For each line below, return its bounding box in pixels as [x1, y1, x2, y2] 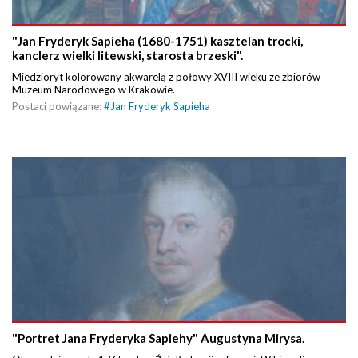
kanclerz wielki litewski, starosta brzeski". [12, 48, 243, 63]
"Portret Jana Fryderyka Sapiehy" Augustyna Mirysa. [12, 330, 304, 345]
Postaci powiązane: [12, 100, 104, 113]
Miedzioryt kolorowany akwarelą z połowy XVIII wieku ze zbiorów [12, 70, 320, 84]
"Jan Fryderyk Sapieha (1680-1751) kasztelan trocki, [12, 34, 303, 49]
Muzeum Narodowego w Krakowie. [12, 83, 177, 97]
